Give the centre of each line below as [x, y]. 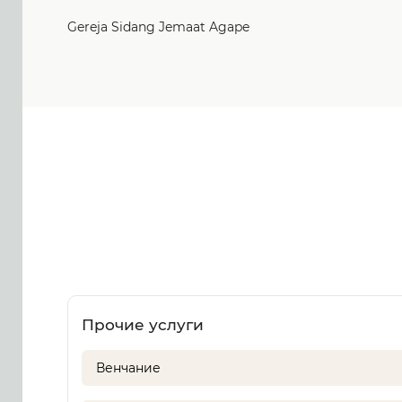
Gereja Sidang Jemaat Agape [158, 27]
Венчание [128, 368]
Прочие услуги [143, 325]
